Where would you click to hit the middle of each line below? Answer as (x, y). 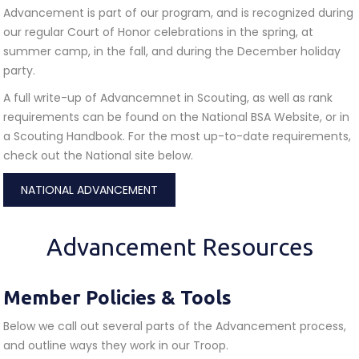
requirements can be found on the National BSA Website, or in (176, 117)
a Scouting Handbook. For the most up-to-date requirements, (177, 136)
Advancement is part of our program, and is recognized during (178, 13)
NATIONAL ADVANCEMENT (89, 190)
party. (19, 71)
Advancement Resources (179, 247)
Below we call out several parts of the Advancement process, (175, 326)
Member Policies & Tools (117, 298)
